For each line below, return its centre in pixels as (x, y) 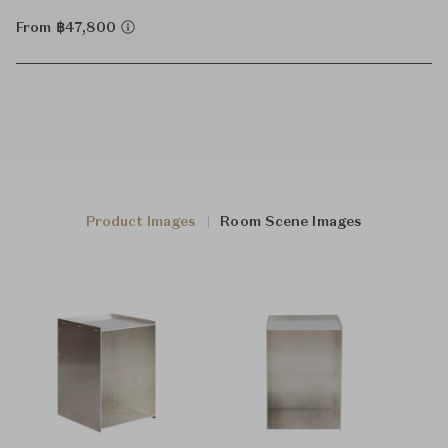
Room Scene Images (291, 222)
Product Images (141, 222)
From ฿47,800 (68, 28)
